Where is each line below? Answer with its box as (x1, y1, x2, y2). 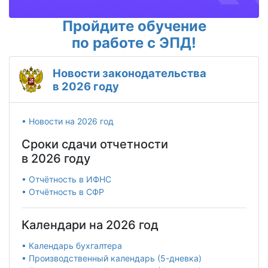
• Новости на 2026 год (22, 116, 114, 127)
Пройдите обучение (62, 17, 206, 35)
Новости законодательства (53, 66, 206, 80)
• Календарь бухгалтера (22, 240, 122, 251)
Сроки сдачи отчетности (22, 137, 168, 152)
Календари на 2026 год (22, 218, 159, 233)
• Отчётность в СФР (22, 187, 104, 197)
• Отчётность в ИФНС (22, 174, 111, 185)
